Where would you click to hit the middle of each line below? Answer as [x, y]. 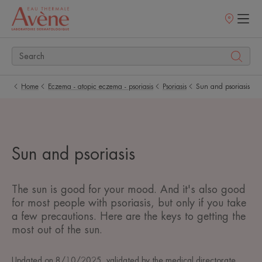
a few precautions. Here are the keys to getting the [129, 216]
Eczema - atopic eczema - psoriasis [101, 87]
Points [230, 23]
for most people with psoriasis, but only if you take [129, 203]
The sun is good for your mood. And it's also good [128, 189]
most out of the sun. [57, 230]
